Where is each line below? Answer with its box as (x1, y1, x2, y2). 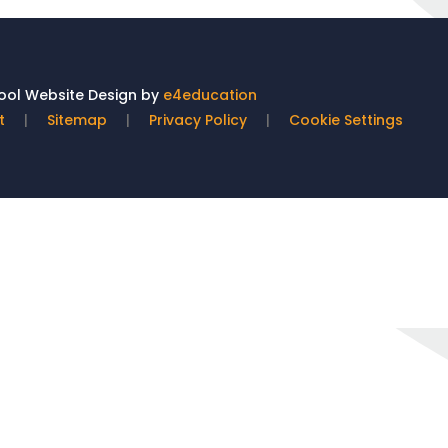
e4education (163, 85, 257, 105)
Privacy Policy (149, 110, 247, 130)
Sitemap (47, 110, 107, 130)
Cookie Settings (289, 110, 403, 130)
